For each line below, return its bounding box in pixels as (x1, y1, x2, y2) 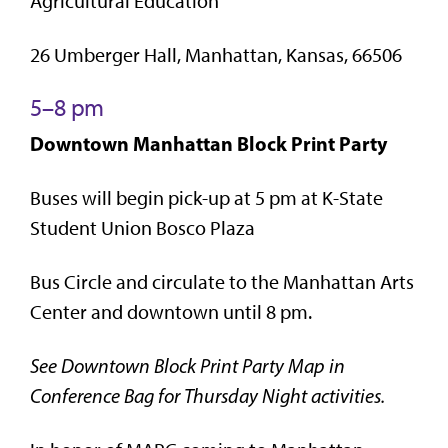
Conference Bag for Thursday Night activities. (30, 383, 385, 408)
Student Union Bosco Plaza (30, 215, 255, 240)
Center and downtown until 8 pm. (30, 299, 312, 324)
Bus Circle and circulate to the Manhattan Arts (30, 269, 414, 294)
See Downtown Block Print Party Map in (30, 353, 345, 378)
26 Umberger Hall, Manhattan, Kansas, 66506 (30, 42, 402, 67)
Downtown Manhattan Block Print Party (30, 130, 387, 156)
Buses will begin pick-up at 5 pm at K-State (30, 185, 383, 210)
